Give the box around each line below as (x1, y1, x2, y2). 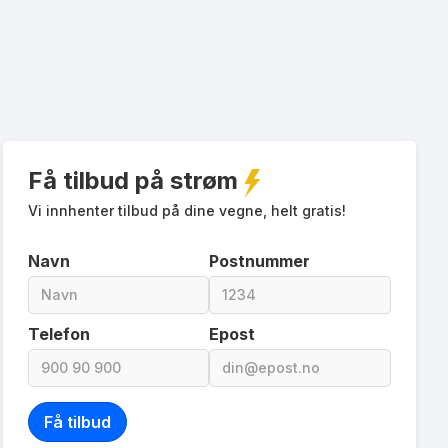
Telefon (27, 323, 90, 344)
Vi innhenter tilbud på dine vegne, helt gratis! (27, 201, 346, 219)
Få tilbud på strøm (27, 165, 238, 195)
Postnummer (209, 250, 311, 271)
